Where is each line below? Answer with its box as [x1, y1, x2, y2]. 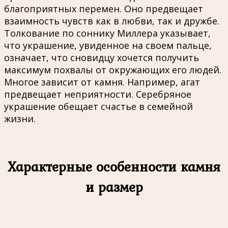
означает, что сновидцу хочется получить [4, 51, 199, 64]
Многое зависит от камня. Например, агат [4, 75, 200, 88]
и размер [85, 177, 143, 197]
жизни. [4, 112, 36, 125]
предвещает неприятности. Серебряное [4, 88, 191, 100]
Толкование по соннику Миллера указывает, [4, 26, 211, 39]
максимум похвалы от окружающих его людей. [4, 63, 221, 76]
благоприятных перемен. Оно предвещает [4, 2, 203, 15]
